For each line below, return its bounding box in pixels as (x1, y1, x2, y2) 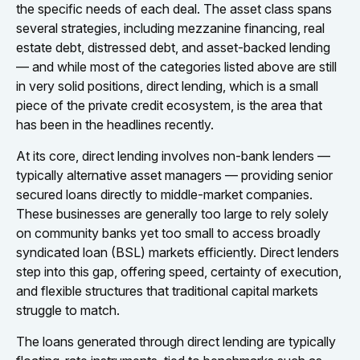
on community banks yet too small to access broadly (16, 225, 321, 241)
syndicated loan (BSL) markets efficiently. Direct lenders (16, 244, 339, 260)
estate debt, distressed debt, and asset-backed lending (16, 39, 330, 55)
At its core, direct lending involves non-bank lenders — (16, 148, 330, 164)
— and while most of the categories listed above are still (16, 59, 337, 75)
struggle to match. (16, 302, 123, 318)
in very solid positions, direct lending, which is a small (16, 78, 318, 94)
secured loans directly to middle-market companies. (16, 186, 313, 202)
